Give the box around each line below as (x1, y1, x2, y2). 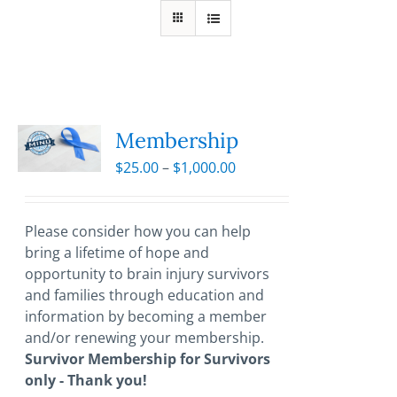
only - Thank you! (25, 370, 148, 391)
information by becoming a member (25, 307, 268, 327)
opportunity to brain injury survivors (25, 264, 270, 284)
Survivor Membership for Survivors (25, 349, 271, 370)
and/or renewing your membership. (25, 328, 265, 348)
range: (235, 178, 278, 198)
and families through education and (25, 285, 265, 306)
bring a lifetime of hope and (25, 243, 210, 263)
